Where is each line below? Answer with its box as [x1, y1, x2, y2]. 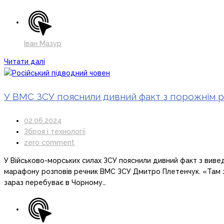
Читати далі [4, 57, 45, 65]
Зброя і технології [24, 127, 85, 135]
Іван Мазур [24, 39, 61, 47]
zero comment [24, 138, 74, 146]
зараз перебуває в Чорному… [4, 178, 106, 186]
